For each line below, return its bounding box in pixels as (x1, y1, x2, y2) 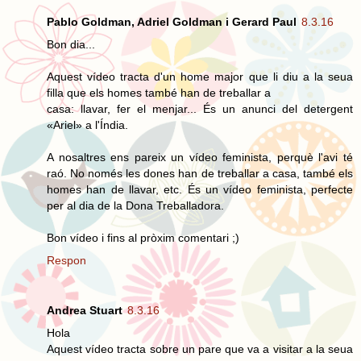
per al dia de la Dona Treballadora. (47, 198, 224, 212)
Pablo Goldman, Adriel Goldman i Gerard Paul (47, 15, 297, 28)
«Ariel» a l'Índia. (47, 118, 128, 131)
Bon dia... (47, 37, 95, 51)
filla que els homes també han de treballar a (47, 85, 271, 99)
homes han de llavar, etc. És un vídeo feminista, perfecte (47, 182, 353, 196)
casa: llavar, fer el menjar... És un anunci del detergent (47, 102, 353, 115)
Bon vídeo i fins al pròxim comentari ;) (47, 230, 239, 244)
